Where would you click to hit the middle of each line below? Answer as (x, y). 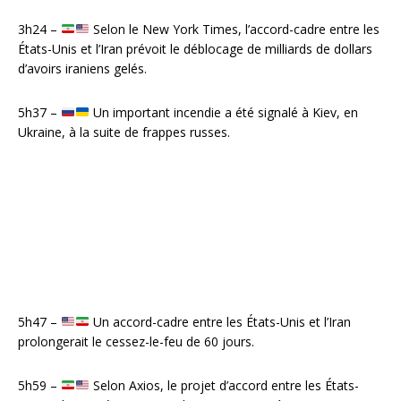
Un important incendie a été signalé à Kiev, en (223, 112)
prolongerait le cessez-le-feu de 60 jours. (136, 341)
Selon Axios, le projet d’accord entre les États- (224, 385)
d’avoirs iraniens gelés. (82, 68)
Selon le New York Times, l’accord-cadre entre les (234, 29)
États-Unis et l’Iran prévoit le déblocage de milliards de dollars (195, 48)
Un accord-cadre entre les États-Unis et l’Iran (220, 321)
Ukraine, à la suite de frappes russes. (124, 132)
